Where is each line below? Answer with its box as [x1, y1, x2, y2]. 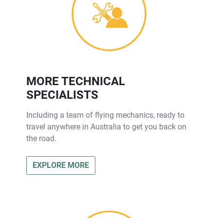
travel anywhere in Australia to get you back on [26, 122, 186, 131]
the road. [26, 133, 56, 143]
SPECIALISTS [26, 88, 98, 102]
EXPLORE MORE [33, 160, 89, 170]
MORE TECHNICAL [26, 74, 125, 88]
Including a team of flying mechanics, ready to [26, 110, 184, 120]
